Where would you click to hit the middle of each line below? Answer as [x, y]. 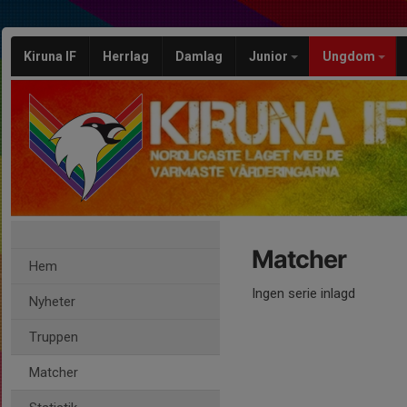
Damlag [199, 56]
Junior [270, 56]
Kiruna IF [50, 56]
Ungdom [350, 56]
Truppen [54, 337]
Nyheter [52, 302]
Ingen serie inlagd [303, 293]
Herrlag [126, 56]
